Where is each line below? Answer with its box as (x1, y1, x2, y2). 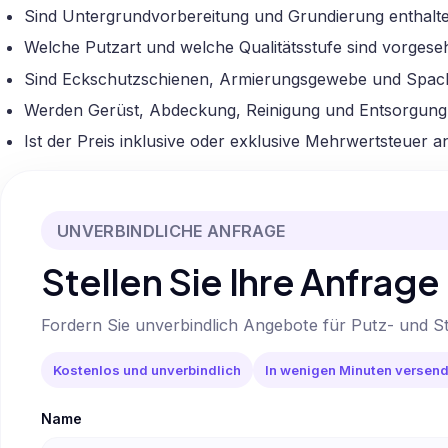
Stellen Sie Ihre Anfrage (41, 258, 440, 304)
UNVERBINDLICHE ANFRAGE (57, 220, 286, 241)
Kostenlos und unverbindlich (53, 361, 241, 378)
